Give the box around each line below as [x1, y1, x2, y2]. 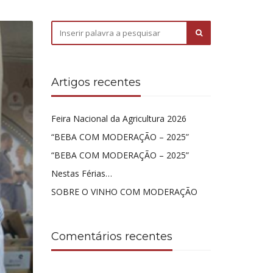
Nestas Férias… [51, 168, 112, 179]
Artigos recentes [51, 76, 141, 89]
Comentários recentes [51, 230, 172, 243]
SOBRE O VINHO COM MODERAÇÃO [51, 186, 197, 197]
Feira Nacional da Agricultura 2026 [51, 113, 186, 124]
